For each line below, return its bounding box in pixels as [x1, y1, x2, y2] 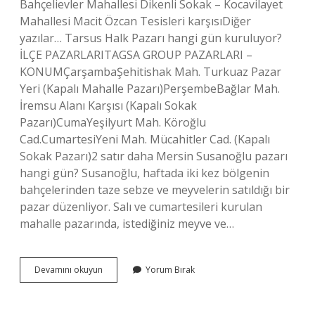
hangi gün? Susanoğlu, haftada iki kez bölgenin [20, 165, 269, 181]
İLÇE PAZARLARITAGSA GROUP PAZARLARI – [20, 47, 252, 63]
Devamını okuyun [34, 264, 103, 276]
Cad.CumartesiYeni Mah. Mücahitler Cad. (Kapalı [20, 131, 270, 147]
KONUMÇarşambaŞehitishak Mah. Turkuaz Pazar [20, 64, 281, 79]
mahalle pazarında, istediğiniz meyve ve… [20, 216, 234, 231]
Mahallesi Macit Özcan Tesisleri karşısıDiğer [20, 13, 251, 29]
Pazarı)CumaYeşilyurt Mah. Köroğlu [20, 115, 206, 130]
